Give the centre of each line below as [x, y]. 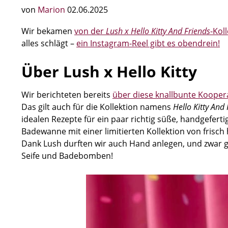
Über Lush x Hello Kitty [109, 72]
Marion [52, 10]
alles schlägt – [49, 43]
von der [90, 31]
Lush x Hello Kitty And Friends [158, 31]
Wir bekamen [48, 31]
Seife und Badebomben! [67, 156]
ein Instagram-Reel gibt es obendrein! [148, 43]
